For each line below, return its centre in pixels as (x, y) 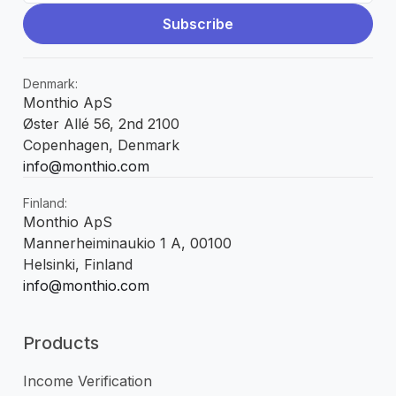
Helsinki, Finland (78, 265)
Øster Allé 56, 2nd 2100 (101, 124)
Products (61, 343)
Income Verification (88, 381)
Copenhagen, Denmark (101, 145)
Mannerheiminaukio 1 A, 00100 (127, 244)
